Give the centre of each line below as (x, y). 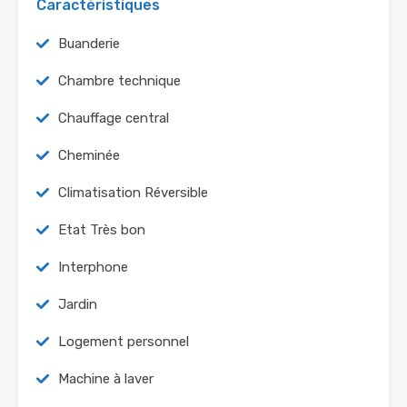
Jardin (78, 305)
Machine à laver (106, 379)
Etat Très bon (102, 230)
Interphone (93, 268)
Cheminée (89, 156)
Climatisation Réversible (133, 193)
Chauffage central (114, 119)
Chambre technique (119, 81)
